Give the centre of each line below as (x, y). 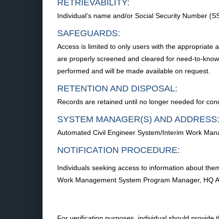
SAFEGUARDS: (89, 33)
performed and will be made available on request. (134, 71)
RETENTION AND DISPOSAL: (117, 88)
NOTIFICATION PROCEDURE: (119, 150)
